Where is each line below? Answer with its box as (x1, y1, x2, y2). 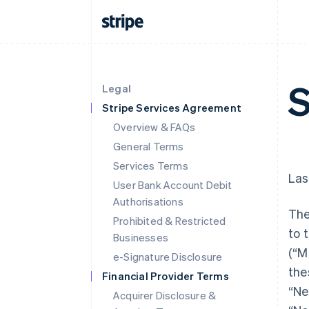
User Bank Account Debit (113, 178, 232, 192)
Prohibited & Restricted (113, 214, 226, 228)
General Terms (113, 139, 184, 153)
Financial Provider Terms (102, 269, 229, 283)
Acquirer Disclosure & (113, 288, 217, 302)
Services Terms (113, 159, 188, 172)
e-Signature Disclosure (113, 250, 223, 263)
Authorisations (113, 195, 183, 208)
